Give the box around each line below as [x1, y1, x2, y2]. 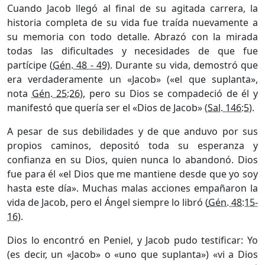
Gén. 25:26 [31, 86, 80, 100]
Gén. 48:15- [208, 195, 258, 209]
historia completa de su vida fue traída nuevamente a [7, 15, 258, 29]
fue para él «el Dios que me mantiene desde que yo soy [7, 167, 258, 180]
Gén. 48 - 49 [53, 58, 107, 72]
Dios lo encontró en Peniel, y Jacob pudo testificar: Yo [7, 233, 258, 247]
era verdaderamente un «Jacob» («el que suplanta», [7, 72, 258, 86]
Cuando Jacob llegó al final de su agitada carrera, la [7, 1, 258, 15]
